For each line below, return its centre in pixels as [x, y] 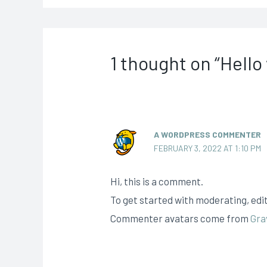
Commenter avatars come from [181, 218]
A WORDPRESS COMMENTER [208, 134]
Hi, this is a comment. [157, 181]
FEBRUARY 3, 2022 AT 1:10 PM [208, 148]
